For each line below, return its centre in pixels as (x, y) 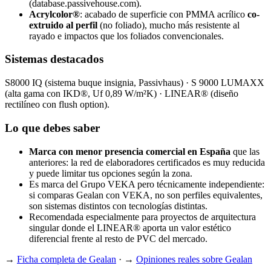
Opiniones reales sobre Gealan (194, 259)
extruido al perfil (63, 25)
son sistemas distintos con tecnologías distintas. (118, 206)
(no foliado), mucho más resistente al (168, 25)
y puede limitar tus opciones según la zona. (111, 173)
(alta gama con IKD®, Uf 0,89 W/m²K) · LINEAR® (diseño (122, 94)
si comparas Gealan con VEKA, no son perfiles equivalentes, (146, 195)
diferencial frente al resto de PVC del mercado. (118, 238)
